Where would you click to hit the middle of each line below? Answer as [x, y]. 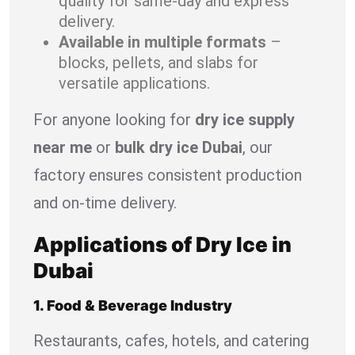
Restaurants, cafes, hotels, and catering [171, 340]
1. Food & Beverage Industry [133, 305]
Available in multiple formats [162, 42]
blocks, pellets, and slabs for [158, 62]
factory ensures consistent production [168, 175]
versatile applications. [134, 83]
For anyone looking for [114, 119]
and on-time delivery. [105, 202]
